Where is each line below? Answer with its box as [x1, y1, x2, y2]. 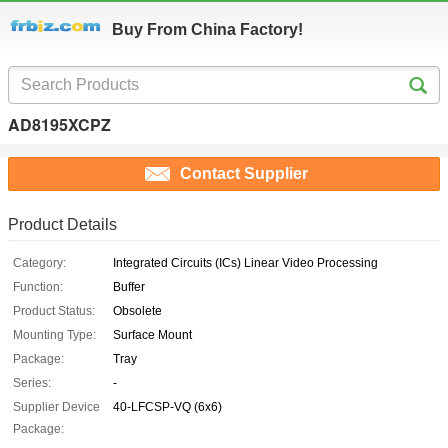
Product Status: [13, 304, 95, 319]
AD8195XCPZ [8, 113, 111, 136]
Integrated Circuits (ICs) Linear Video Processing [113, 256, 378, 271]
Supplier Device [13, 400, 100, 415]
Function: [13, 280, 63, 295]
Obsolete [113, 304, 162, 319]
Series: [13, 376, 51, 391]
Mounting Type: [13, 328, 96, 343]
